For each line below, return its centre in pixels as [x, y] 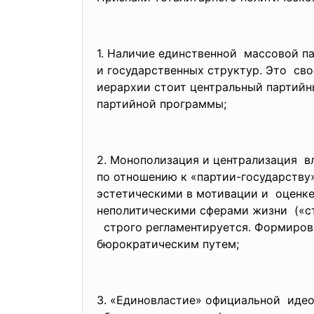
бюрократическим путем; [168, 244]
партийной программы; [162, 104]
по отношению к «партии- [169, 177]
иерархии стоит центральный [182, 87]
